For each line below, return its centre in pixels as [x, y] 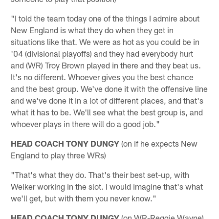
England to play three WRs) [59, 155]
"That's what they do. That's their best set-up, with [100, 174]
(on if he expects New [159, 143]
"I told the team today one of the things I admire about [105, 18]
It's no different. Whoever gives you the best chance [102, 77]
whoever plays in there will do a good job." [86, 123]
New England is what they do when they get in [92, 30]
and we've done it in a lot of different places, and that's [107, 100]
